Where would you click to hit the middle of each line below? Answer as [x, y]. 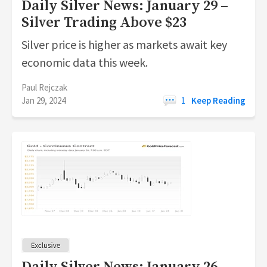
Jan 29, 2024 [44, 100]
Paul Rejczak [44, 87]
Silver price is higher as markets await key [124, 44]
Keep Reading [218, 100]
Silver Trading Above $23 [104, 23]
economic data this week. [85, 62]
